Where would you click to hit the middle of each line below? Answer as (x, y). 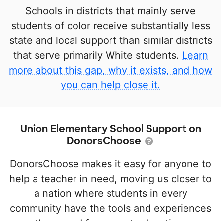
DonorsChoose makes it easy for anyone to (110, 164)
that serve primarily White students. (97, 55)
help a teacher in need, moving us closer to (110, 178)
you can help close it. (110, 85)
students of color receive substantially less (110, 25)
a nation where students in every (110, 193)
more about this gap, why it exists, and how (110, 70)
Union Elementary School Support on (110, 129)
